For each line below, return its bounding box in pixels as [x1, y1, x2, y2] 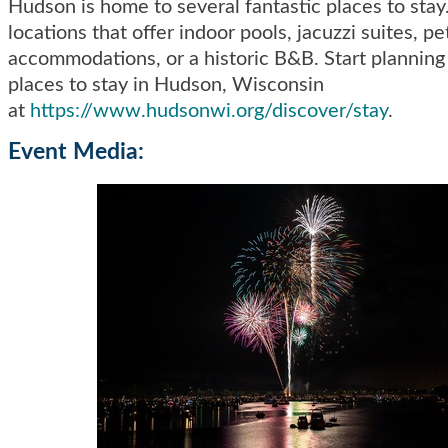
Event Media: [8, 139, 144, 164]
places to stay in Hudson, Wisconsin [8, 74, 324, 95]
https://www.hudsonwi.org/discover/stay [30, 100, 388, 121]
